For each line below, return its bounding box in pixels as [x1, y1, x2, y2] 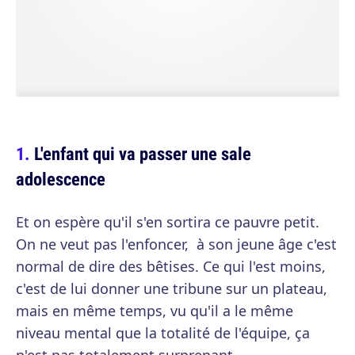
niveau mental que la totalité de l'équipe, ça [16, 323, 310, 342]
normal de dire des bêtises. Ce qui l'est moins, [16, 257, 326, 276]
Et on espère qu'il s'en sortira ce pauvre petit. [16, 212, 319, 231]
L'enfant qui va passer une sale [34, 141, 251, 166]
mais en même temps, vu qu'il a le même [16, 301, 293, 320]
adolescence [16, 166, 105, 191]
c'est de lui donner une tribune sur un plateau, [16, 279, 327, 298]
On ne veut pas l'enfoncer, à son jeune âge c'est [16, 235, 337, 254]
